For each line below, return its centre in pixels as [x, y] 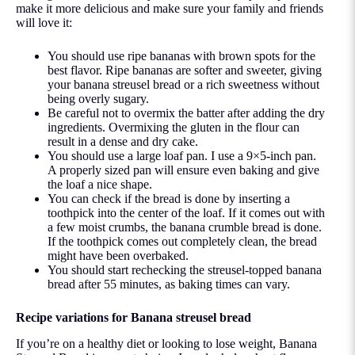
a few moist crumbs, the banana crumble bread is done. [185, 227]
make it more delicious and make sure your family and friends [170, 9]
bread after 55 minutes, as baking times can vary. [169, 284]
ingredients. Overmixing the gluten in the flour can [174, 128]
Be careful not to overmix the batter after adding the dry [186, 113]
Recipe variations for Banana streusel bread [134, 318]
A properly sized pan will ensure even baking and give [183, 170]
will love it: [44, 23]
